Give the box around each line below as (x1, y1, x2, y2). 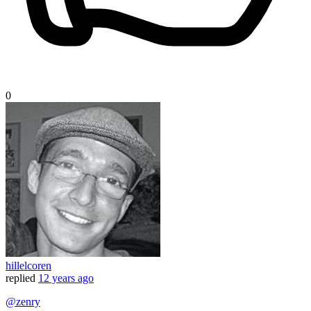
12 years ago (38, 272, 94, 285)
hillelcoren (6, 260, 51, 272)
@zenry (6, 296, 40, 308)
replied (6, 272, 35, 285)
